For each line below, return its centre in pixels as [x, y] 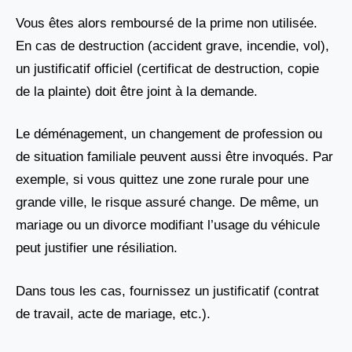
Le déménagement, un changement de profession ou [169, 134]
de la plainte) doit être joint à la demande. [137, 91]
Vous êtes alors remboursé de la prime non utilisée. [167, 23]
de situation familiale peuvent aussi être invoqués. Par [174, 157]
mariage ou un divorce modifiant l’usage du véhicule [168, 225]
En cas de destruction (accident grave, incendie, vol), [172, 46]
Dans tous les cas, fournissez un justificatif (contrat [167, 291]
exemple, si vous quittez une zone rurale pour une [162, 180]
